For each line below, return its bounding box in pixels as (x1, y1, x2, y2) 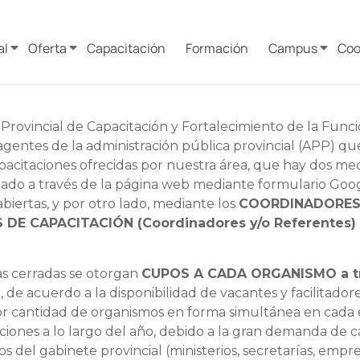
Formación (186, 39, 248, 57)
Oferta (28, 39, 67, 57)
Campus (268, 39, 317, 57)
